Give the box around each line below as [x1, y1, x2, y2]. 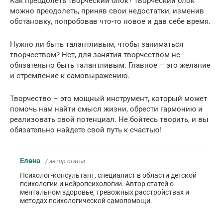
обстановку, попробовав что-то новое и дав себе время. [10, 16, 211, 26]
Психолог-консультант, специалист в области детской [20, 171, 197, 179]
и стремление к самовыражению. [10, 71, 129, 80]
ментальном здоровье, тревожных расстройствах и [20, 188, 189, 196]
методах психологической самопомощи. [20, 196, 152, 205]
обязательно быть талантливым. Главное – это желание [10, 60, 211, 70]
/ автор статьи [45, 157, 86, 165]
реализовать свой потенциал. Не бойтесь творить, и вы [10, 114, 209, 124]
